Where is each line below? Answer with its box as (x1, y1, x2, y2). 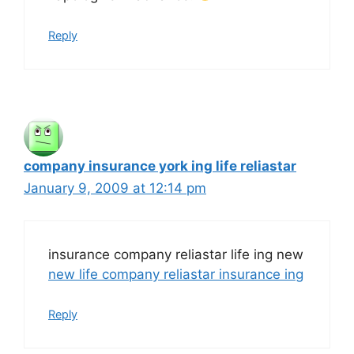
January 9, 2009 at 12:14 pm (24, 180, 206, 196)
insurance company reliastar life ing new (48, 246, 303, 262)
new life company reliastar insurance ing (48, 265, 303, 282)
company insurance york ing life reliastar (24, 158, 296, 174)
